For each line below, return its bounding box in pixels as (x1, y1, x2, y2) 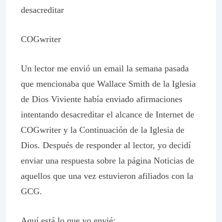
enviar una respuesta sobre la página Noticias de (21, 156, 194, 166)
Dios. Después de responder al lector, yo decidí (21, 140, 191, 150)
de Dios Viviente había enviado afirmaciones (21, 94, 182, 104)
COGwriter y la (21, 125, 79, 135)
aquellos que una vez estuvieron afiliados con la (21, 171, 193, 181)
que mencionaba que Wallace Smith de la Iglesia (21, 79, 196, 89)
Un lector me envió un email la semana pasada (21, 63, 189, 73)
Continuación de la (79, 125, 150, 135)
